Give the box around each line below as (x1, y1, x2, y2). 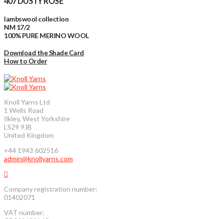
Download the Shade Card (4, 48, 84, 57)
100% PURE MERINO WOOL (4, 31, 89, 40)
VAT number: (4, 208, 44, 217)
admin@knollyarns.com (4, 154, 73, 163)
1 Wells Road (4, 106, 44, 115)
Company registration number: (4, 185, 97, 194)
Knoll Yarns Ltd (4, 98, 50, 107)
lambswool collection (4, 14, 69, 23)
